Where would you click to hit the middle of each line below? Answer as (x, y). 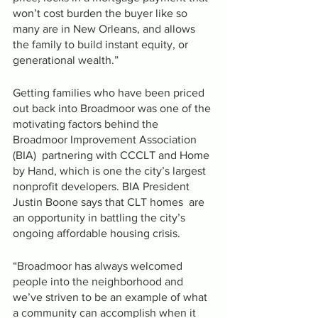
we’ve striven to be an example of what (111, 297)
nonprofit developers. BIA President (103, 186)
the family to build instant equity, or (102, 44)
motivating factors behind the (87, 124)
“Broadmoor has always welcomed (99, 265)
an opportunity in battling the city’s (100, 217)
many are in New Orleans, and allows (105, 28)
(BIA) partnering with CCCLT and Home (113, 155)
